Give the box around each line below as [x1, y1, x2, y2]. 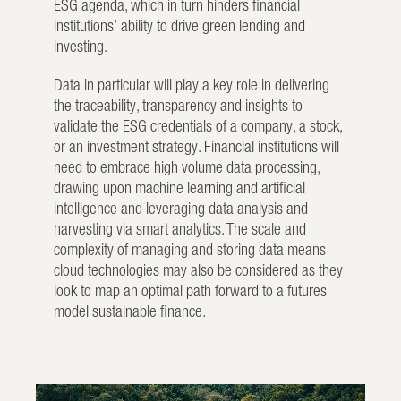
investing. [54, 37, 107, 55]
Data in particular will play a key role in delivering [54, 75, 329, 94]
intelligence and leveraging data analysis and [54, 199, 308, 218]
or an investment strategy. [54, 137, 204, 156]
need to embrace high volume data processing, [54, 158, 320, 176]
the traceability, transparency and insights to [54, 96, 303, 115]
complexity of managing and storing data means [54, 240, 326, 259]
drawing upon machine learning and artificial [54, 178, 305, 197]
